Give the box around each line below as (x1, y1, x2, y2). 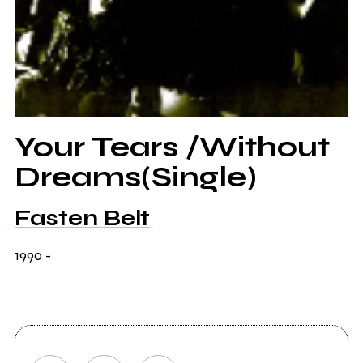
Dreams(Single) (14, 160, 257, 195)
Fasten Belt (14, 205, 150, 232)
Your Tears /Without (14, 130, 330, 165)
